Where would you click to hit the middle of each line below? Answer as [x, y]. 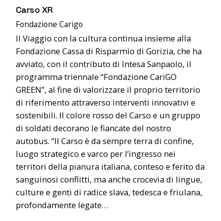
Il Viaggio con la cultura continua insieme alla [103, 38]
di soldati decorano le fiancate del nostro [93, 128]
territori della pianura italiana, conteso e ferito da [110, 167]
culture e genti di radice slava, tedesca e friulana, [109, 192]
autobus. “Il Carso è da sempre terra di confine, [105, 141]
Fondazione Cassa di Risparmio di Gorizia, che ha [109, 51]
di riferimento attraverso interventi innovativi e [106, 103]
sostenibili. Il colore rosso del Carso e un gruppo [108, 115]
